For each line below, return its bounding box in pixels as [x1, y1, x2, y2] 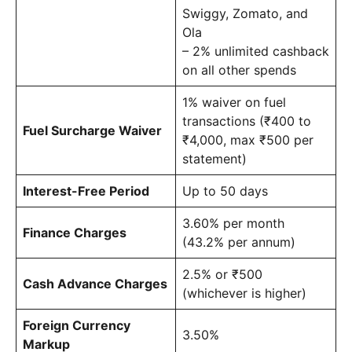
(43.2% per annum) [182, 233, 295, 250]
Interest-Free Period [23, 182, 149, 199]
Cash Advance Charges [23, 275, 167, 291]
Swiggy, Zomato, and [182, 5, 308, 21]
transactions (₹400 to [182, 112, 311, 129]
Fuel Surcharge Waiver [23, 122, 162, 138]
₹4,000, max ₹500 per [182, 131, 313, 148]
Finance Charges [23, 224, 126, 240]
